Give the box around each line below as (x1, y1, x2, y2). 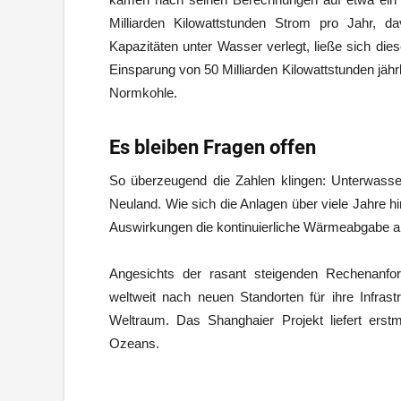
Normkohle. (109, 85, 177, 100)
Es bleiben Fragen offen (109, 136, 316, 158)
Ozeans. (109, 336, 159, 351)
